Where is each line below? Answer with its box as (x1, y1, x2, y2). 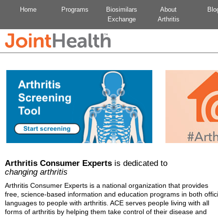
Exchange (108, 16, 136, 23)
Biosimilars (106, 6, 137, 13)
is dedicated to (112, 159, 167, 168)
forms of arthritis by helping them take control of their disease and (5, 207, 207, 216)
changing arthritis (5, 167, 68, 177)
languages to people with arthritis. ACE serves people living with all (5, 199, 209, 207)
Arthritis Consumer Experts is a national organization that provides (5, 181, 208, 189)
